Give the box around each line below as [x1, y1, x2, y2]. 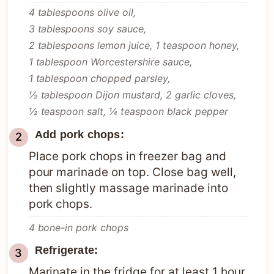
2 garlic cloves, [166, 89, 236, 102]
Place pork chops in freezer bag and [28, 149, 226, 163]
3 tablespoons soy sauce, [28, 23, 147, 35]
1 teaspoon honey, [155, 39, 239, 52]
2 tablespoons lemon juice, [28, 39, 153, 52]
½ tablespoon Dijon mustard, [28, 89, 163, 102]
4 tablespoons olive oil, [28, 6, 136, 19]
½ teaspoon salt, [28, 105, 106, 118]
